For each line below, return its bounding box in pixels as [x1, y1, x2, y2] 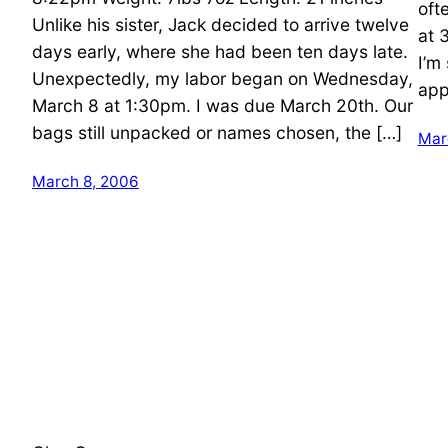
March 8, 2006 [32, 171, 139, 191]
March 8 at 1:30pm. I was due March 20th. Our [32, 94, 413, 116]
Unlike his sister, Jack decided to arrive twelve [32, 13, 409, 35]
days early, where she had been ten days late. [32, 40, 408, 62]
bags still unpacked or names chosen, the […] [32, 121, 402, 143]
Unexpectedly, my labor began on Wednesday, [32, 67, 413, 89]
